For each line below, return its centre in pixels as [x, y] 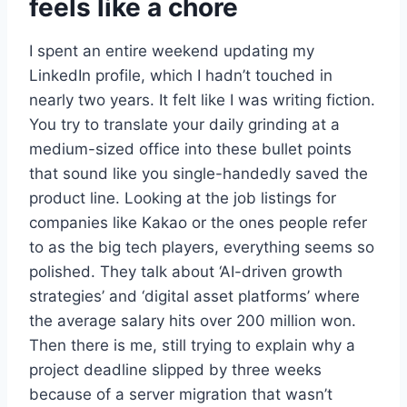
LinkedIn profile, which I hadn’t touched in [181, 76]
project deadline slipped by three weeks [175, 370]
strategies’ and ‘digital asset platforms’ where [194, 297]
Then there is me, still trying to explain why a [192, 346]
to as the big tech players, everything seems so [202, 248]
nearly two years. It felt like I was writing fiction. [202, 100]
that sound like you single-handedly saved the [199, 174]
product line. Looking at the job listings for [183, 199]
